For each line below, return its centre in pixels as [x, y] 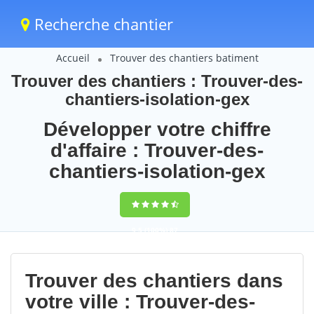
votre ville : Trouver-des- [140, 302]
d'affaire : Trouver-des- [157, 150]
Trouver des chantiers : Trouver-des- [157, 81]
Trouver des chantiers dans [154, 281]
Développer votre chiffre [157, 129]
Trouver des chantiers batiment [184, 58]
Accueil [73, 58]
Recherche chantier [102, 24]
